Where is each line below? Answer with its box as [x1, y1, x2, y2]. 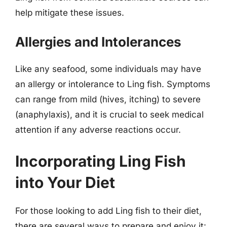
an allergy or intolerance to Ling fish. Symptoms [15, 79, 210, 89]
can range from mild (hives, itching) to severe [15, 94, 201, 104]
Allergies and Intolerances [15, 34, 181, 50]
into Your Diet [15, 173, 115, 192]
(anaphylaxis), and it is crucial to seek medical [15, 109, 204, 120]
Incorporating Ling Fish [15, 152, 186, 170]
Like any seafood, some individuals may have [15, 64, 201, 74]
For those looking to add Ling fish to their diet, [15, 205, 202, 216]
